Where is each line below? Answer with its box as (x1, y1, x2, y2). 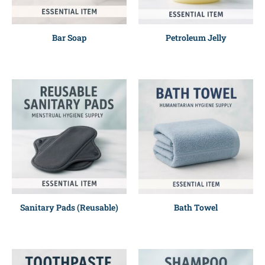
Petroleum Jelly (165, 32, 227, 44)
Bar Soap (52, 32, 86, 44)
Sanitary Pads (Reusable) (20, 202, 118, 214)
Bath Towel (174, 202, 218, 214)
